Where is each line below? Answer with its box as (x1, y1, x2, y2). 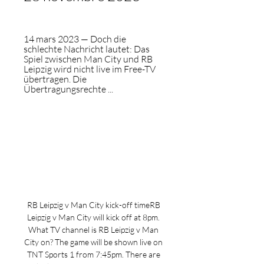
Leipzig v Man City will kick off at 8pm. (27, 212, 160, 222)
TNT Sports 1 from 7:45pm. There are (27, 249, 160, 259)
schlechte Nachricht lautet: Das (24, 43, 150, 55)
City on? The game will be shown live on (24, 237, 163, 247)
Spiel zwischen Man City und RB (24, 53, 153, 65)
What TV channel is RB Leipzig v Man (28, 225, 159, 235)
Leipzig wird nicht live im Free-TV (24, 63, 156, 75)
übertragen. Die (24, 73, 87, 85)
